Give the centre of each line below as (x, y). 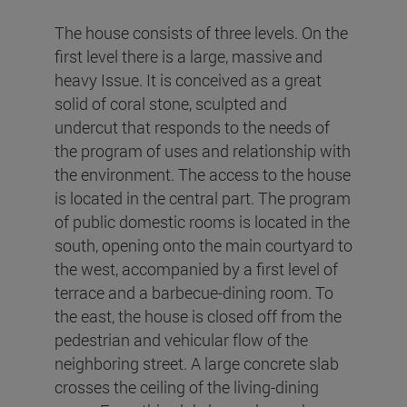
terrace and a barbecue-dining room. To (194, 292)
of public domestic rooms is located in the (202, 221)
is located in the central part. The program (203, 198)
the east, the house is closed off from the (198, 316)
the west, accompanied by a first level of (196, 268)
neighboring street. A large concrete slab (197, 363)
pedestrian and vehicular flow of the (181, 339)
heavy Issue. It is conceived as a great (188, 79)
